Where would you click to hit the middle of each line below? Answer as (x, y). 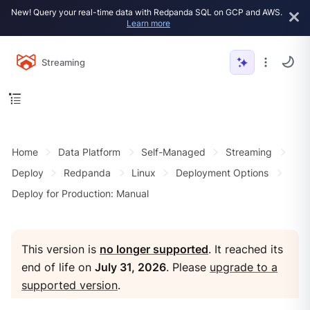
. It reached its (246, 249)
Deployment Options (222, 173)
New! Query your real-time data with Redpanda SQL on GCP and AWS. (147, 12)
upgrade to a (244, 267)
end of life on (58, 267)
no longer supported (154, 249)
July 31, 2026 (131, 267)
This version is (61, 249)
